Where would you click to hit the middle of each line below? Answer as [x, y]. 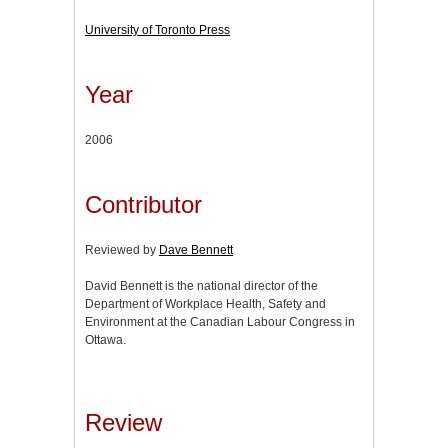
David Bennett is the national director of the [201, 285]
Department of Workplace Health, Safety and [205, 303]
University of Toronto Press [157, 29]
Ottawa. [105, 339]
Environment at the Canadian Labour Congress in [220, 321]
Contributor [143, 204]
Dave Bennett [196, 249]
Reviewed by [122, 249]
